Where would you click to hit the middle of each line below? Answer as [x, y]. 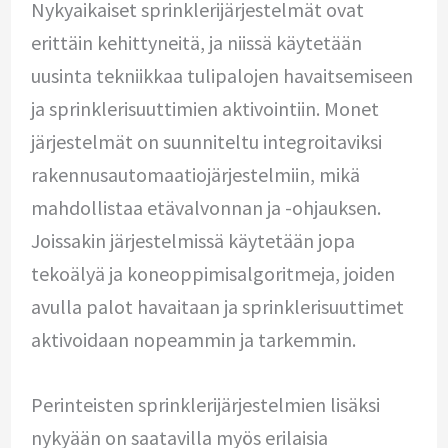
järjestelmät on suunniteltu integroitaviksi [206, 141]
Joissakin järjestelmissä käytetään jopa [192, 240]
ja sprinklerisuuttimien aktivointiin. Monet [204, 108]
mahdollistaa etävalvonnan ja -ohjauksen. [205, 207]
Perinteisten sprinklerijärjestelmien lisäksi [205, 404]
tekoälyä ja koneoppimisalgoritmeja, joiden [212, 273]
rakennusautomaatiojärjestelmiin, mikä [195, 174]
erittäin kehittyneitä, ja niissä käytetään [196, 42]
